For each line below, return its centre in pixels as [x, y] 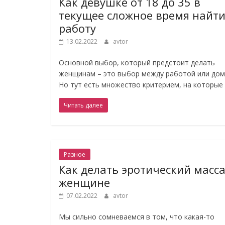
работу [77, 28]
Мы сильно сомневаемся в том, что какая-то [137, 217]
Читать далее [83, 105]
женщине [84, 182]
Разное [75, 154]
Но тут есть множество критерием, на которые [141, 85]
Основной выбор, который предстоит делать [137, 63]
